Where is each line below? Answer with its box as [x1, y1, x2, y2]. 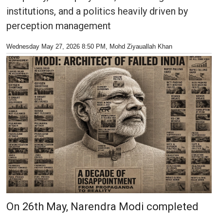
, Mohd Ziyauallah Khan [105, 43, 172, 50]
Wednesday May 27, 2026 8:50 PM [6, 43, 106, 50]
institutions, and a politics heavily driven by [6, 5, 188, 17]
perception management [6, 20, 111, 32]
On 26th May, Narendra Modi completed [6, 200, 199, 213]
